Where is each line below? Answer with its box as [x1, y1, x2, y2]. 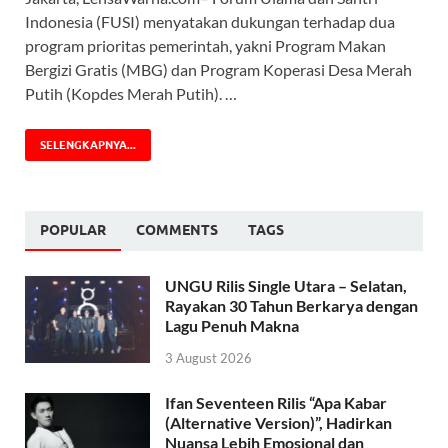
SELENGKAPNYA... [40, 138, 136, 153]
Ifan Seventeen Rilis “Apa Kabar [165, 393, 387, 413]
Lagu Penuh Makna [165, 316, 299, 336]
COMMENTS [136, 222, 218, 239]
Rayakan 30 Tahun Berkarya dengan [165, 296, 418, 316]
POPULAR [40, 222, 106, 239]
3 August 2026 [165, 350, 252, 367]
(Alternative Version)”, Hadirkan [165, 413, 392, 433]
